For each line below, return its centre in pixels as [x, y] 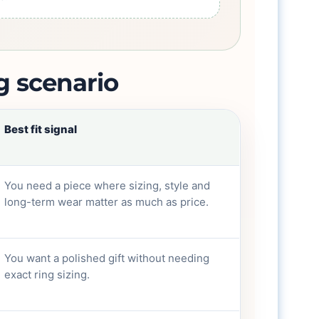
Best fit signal [41, 129]
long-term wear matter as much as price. [107, 202]
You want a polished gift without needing [107, 258]
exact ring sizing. [47, 274]
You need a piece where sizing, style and [108, 185]
